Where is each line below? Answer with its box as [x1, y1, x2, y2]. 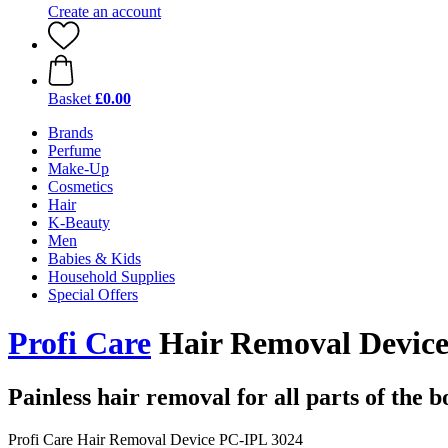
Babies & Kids [48, 250, 141, 267]
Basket [48, 90, 91, 107]
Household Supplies [48, 268, 175, 285]
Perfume [48, 142, 101, 159]
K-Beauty [48, 214, 110, 231]
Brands [48, 124, 93, 141]
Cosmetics [48, 178, 113, 195]
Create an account [48, 3, 161, 20]
